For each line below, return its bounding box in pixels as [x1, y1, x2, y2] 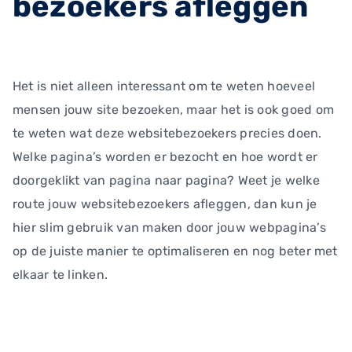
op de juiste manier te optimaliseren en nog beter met [13, 244, 338, 258]
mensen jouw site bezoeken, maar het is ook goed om [13, 102, 334, 117]
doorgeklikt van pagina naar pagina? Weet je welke [13, 173, 320, 188]
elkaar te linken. [13, 267, 108, 282]
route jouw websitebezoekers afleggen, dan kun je [13, 196, 317, 211]
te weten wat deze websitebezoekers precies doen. [13, 126, 322, 141]
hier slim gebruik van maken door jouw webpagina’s [13, 220, 326, 235]
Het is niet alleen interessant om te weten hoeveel [13, 79, 315, 93]
